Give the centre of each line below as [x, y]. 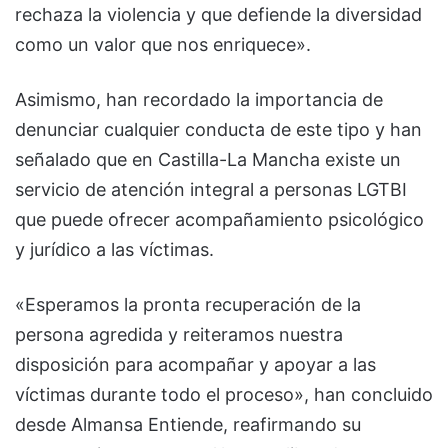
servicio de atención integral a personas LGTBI [211, 189]
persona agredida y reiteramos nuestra [179, 334]
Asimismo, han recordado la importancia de [199, 99]
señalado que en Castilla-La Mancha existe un [208, 159]
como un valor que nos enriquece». [163, 44]
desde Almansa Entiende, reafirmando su [188, 424]
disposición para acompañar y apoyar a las [195, 364]
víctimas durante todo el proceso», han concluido [224, 394]
